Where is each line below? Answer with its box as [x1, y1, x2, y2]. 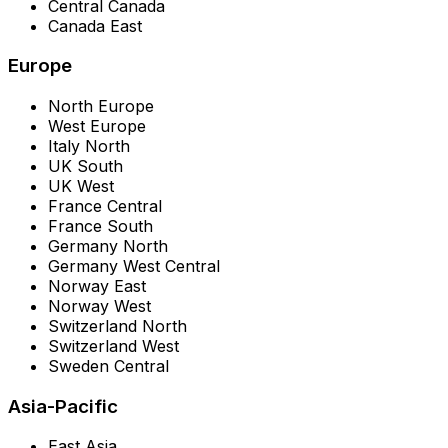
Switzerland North [48, 315, 187, 336]
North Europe [48, 95, 154, 116]
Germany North [48, 235, 168, 256]
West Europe [48, 115, 146, 136]
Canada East [48, 15, 142, 36]
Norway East [48, 275, 146, 296]
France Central [48, 195, 162, 216]
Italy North [48, 135, 130, 156]
